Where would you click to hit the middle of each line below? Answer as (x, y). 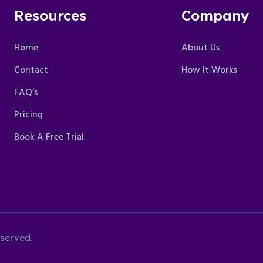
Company (215, 15)
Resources (50, 15)
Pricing (28, 115)
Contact (31, 70)
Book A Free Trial (49, 137)
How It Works (209, 70)
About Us (200, 48)
